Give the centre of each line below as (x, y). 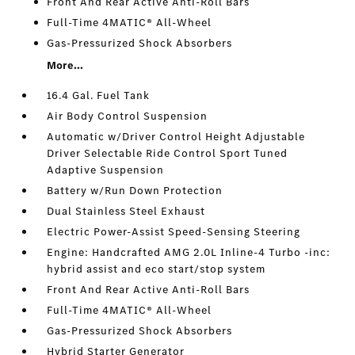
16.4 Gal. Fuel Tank (99, 95)
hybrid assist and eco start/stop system (157, 269)
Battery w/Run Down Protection (135, 191)
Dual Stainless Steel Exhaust (126, 211)
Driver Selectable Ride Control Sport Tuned (168, 153)
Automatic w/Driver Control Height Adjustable (176, 137)
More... (65, 65)
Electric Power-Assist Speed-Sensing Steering (174, 232)
